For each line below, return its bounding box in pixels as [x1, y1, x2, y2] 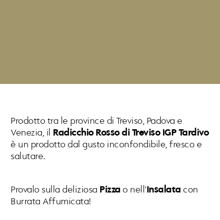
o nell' [120, 185, 147, 195]
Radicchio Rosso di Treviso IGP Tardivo [53, 128, 209, 138]
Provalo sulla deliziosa [11, 185, 100, 195]
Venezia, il [11, 128, 54, 138]
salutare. [11, 151, 46, 162]
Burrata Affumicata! [11, 196, 91, 207]
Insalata [146, 185, 181, 195]
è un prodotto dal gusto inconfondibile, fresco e [11, 139, 202, 150]
